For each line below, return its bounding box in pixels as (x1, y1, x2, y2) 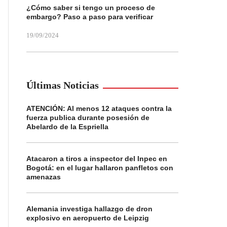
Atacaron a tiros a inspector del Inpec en (26, 155, 167, 163)
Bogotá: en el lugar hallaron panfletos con (26, 164, 173, 172)
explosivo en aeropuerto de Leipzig (26, 214, 149, 222)
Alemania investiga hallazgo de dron (26, 205, 153, 213)
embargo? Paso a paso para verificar (26, 13, 153, 21)
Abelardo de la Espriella (26, 123, 108, 131)
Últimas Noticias (26, 80, 99, 91)
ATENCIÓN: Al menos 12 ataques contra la (26, 104, 172, 112)
